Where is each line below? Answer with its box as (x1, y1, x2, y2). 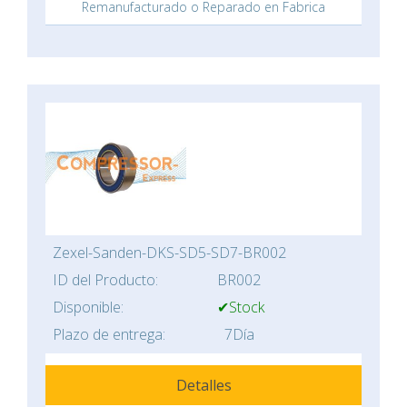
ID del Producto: (53, 270, 158, 291)
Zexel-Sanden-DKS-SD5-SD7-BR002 (53, 243, 286, 263)
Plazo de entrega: (53, 324, 165, 345)
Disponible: (53, 297, 124, 318)
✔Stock (217, 297, 264, 318)
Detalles (175, 375, 232, 396)
